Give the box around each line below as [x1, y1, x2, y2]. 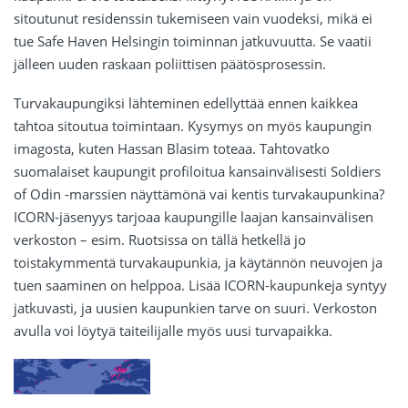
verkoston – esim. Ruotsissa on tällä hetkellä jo [14, 229, 306, 249]
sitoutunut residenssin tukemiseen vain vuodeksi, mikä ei [14, 8, 372, 27]
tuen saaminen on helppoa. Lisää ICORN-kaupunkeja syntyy [14, 275, 387, 294]
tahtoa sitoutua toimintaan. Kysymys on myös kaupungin [14, 116, 372, 135]
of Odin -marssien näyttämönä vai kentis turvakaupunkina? [14, 184, 384, 203]
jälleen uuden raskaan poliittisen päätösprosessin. [14, 54, 326, 73]
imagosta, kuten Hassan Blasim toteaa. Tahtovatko [14, 138, 330, 158]
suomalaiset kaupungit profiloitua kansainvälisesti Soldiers [14, 161, 381, 180]
